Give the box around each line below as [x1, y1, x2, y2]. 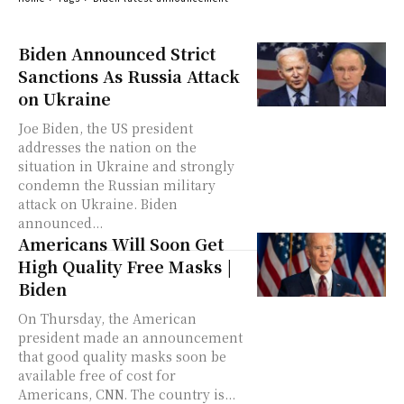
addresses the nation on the [18, 138, 197, 156]
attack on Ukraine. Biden [18, 195, 178, 213]
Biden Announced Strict [18, 41, 216, 65]
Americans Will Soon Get [18, 232, 224, 255]
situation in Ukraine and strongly [18, 157, 234, 175]
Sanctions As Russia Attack [18, 64, 240, 87]
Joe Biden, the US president [18, 119, 193, 137]
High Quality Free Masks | [18, 254, 232, 278]
